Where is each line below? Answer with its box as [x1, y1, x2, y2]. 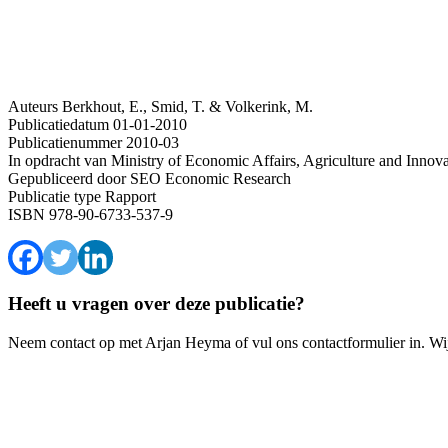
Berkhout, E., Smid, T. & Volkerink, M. [62, 97, 313, 115]
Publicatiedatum [8, 115, 109, 133]
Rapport [101, 187, 156, 205]
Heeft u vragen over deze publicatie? [8, 293, 305, 315]
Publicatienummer [8, 133, 122, 151]
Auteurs [8, 97, 58, 115]
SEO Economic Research [126, 169, 291, 187]
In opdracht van [8, 151, 107, 169]
